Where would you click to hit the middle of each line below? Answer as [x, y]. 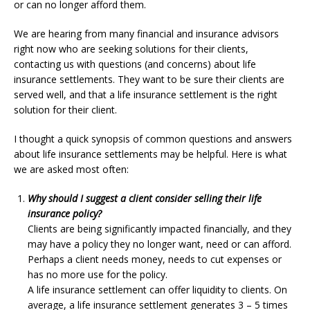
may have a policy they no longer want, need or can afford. [159, 244]
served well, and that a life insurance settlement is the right [146, 94]
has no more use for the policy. [98, 274]
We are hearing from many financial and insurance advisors [146, 33]
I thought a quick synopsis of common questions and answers [153, 138]
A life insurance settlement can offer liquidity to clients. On [157, 289]
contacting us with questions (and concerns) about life [135, 64]
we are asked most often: [71, 169]
